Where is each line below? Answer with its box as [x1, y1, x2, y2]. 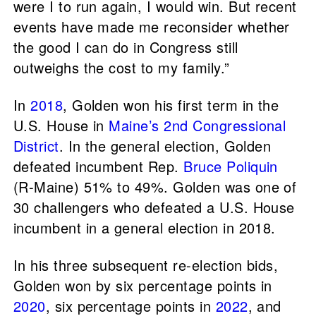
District [13, 135, 59, 157]
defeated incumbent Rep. [13, 156, 184, 177]
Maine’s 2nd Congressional [109, 115, 286, 136]
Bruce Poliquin [183, 156, 278, 177]
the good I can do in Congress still [13, 37, 238, 58]
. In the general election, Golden [59, 135, 272, 157]
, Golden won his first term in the [63, 95, 279, 116]
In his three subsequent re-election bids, [13, 255, 279, 276]
